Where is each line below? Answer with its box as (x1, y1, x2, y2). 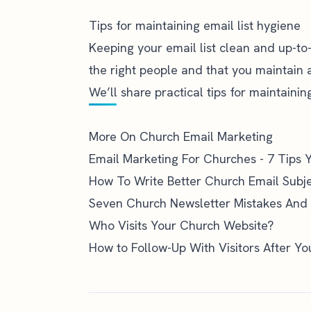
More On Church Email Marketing (89, 128, 273, 144)
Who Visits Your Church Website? (89, 217, 274, 233)
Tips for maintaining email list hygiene (89, 17, 301, 33)
